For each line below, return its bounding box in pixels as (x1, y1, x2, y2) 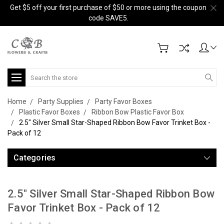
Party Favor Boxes (95, 97, 152, 105)
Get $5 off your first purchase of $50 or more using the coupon (10, 3, 206, 11)
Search (25, 69, 48, 77)
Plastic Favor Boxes (19, 108, 80, 116)
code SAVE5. (88, 14, 128, 22)
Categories (13, 153, 56, 162)
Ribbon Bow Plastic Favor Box (91, 108, 184, 116)
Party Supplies (38, 97, 83, 105)
